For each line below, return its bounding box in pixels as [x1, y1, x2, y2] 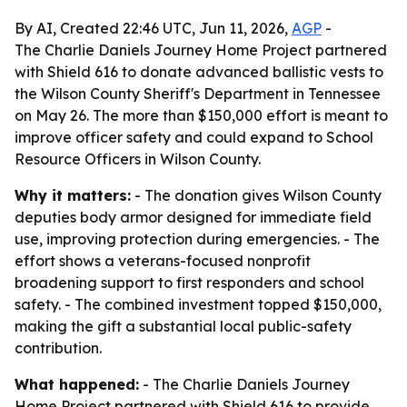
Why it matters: [15, 186, 131, 204]
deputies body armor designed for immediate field [15, 208, 372, 226]
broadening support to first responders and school [15, 273, 364, 292]
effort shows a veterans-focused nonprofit [15, 252, 311, 270]
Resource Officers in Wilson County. [15, 150, 261, 168]
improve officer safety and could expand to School [15, 128, 373, 146]
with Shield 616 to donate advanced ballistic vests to [15, 63, 383, 81]
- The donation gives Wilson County [131, 186, 382, 204]
